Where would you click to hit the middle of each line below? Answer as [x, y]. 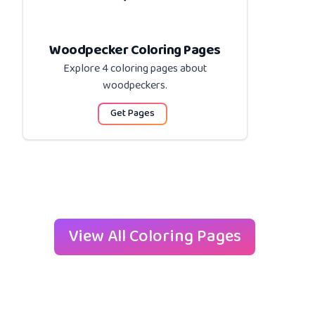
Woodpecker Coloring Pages [135, 50]
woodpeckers [134, 85]
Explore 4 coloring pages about [135, 68]
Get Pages [132, 113]
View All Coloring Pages [155, 236]
